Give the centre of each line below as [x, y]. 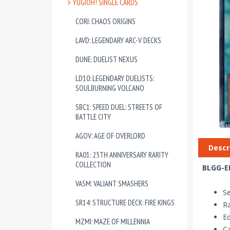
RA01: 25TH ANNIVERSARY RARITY [122, 155]
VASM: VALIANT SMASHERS [112, 184]
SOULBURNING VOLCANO [110, 88]
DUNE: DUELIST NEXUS [107, 59]
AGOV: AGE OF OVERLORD [110, 136]
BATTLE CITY [93, 117]
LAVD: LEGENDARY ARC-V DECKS [118, 40]
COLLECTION [93, 165]
